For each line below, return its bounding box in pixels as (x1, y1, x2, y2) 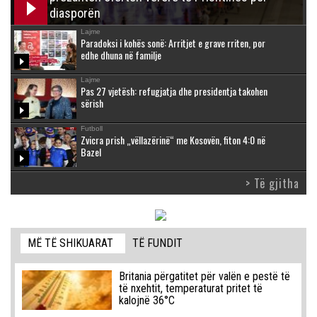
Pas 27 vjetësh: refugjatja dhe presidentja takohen (81, 83, 267, 99)
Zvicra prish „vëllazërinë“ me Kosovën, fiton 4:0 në (81, 132, 265, 147)
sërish (81, 96, 103, 111)
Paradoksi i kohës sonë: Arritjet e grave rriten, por (81, 35, 265, 50)
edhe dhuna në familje (81, 47, 161, 62)
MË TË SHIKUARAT (28, 236, 114, 250)
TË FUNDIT (132, 236, 183, 250)
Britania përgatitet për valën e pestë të (118, 270, 290, 284)
